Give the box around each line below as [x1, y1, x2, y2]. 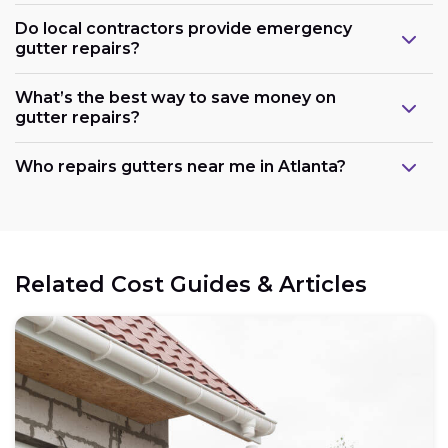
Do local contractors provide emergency [15, 19, 352, 39]
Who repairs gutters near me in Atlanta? [15, 157, 346, 177]
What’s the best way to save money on [15, 88, 336, 108]
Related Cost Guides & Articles [15, 271, 367, 299]
